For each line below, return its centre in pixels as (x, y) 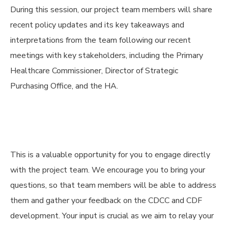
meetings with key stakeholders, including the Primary (107, 55)
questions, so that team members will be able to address (113, 185)
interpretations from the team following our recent (101, 40)
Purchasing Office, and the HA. (64, 86)
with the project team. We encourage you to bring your (108, 170)
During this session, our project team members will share (111, 10)
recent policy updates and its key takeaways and (97, 25)
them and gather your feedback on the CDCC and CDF (106, 201)
